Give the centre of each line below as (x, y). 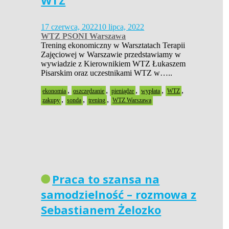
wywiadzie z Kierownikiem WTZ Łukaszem (113, 63)
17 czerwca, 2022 (70, 27)
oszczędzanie (89, 91)
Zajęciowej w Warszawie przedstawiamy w (111, 54)
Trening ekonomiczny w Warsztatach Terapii (113, 45)
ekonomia (54, 91)
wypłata (151, 91)
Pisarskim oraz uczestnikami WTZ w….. (107, 73)
